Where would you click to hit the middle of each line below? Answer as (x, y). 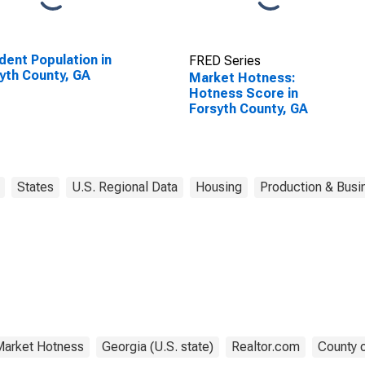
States (35, 187)
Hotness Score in (243, 93)
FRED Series (224, 61)
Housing (219, 187)
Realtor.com (266, 347)
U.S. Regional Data (125, 187)
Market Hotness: (242, 78)
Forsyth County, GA (248, 109)
